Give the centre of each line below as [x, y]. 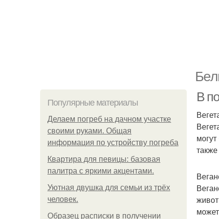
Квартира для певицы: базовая [104, 159]
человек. [63, 199]
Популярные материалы [93, 103]
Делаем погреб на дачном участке [109, 119]
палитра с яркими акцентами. [101, 171]
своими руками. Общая [89, 131]
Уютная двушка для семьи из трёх [109, 187]
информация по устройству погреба [113, 142]
